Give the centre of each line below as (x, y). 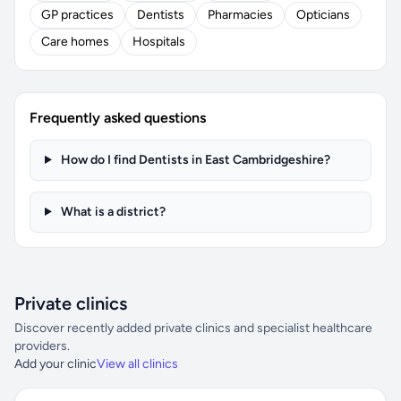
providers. (42, 346)
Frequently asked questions (118, 118)
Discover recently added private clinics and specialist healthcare (193, 328)
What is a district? (111, 212)
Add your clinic (55, 364)
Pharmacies (240, 15)
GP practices (77, 15)
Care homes (75, 42)
